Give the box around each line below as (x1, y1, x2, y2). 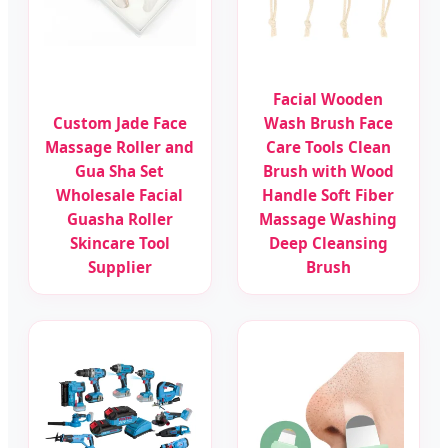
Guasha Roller (66, 209, 173, 229)
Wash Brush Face (263, 113, 393, 133)
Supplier (87, 257, 152, 277)
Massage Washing (259, 209, 398, 229)
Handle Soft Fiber (262, 185, 395, 205)
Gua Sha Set (75, 161, 165, 181)
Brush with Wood (262, 161, 394, 181)
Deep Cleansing (268, 233, 388, 253)
